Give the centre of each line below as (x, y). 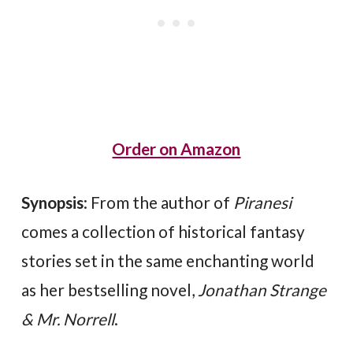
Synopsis (53, 203)
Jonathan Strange (262, 290)
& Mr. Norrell (68, 319)
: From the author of (159, 203)
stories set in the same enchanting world (168, 261)
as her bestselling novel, (110, 290)
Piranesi (263, 203)
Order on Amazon (176, 148)
